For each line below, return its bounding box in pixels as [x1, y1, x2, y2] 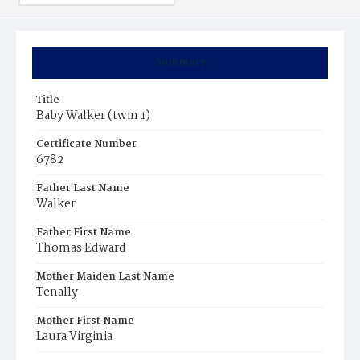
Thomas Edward [36, 239, 126, 258]
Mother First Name [36, 313, 134, 329]
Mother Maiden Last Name [36, 268, 174, 285]
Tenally [36, 283, 78, 302]
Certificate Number [36, 136, 137, 153]
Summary [154, 54, 206, 71]
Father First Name [36, 224, 131, 241]
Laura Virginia [36, 327, 112, 346]
